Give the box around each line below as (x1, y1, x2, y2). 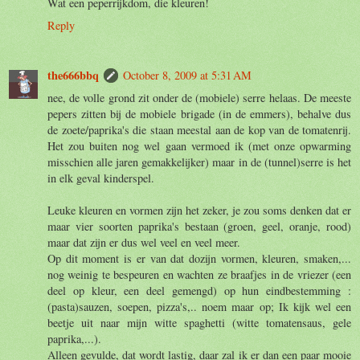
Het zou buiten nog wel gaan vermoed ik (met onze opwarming (47, 137, 351, 153)
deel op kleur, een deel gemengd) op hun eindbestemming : (47, 282, 351, 298)
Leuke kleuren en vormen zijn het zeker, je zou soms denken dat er (47, 202, 351, 218)
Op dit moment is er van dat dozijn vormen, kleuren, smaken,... (47, 250, 351, 266)
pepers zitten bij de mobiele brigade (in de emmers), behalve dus (47, 105, 351, 121)
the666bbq (47, 66, 99, 84)
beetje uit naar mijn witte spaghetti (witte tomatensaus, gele (47, 314, 351, 330)
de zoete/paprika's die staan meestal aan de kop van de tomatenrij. (47, 121, 351, 137)
